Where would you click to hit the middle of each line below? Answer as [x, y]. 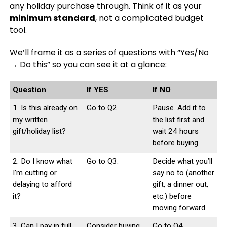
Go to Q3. [102, 161]
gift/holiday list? [39, 131]
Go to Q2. [102, 108]
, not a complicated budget [149, 18]
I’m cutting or [34, 173]
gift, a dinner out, [180, 184]
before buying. [176, 143]
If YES [97, 89]
